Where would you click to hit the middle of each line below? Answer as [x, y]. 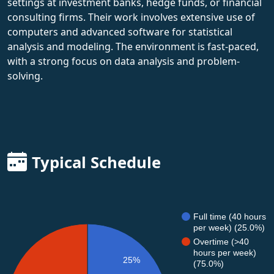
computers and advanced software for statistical [120, 31]
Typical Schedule [96, 162]
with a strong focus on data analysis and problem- [124, 61]
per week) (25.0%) [229, 227]
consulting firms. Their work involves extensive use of [131, 17]
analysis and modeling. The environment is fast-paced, [133, 46]
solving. [25, 76]
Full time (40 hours [230, 216]
